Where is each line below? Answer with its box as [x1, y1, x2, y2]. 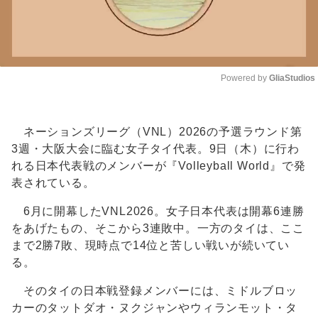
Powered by [221, 73, 269, 84]
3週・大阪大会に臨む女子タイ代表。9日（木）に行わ [11, 143, 300, 155]
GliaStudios [269, 73, 315, 84]
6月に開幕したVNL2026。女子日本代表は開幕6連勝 [11, 205, 305, 218]
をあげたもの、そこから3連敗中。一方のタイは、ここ [11, 222, 305, 235]
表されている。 [11, 177, 95, 190]
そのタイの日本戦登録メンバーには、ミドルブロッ [11, 285, 298, 297]
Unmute [263, 101, 295, 111]
